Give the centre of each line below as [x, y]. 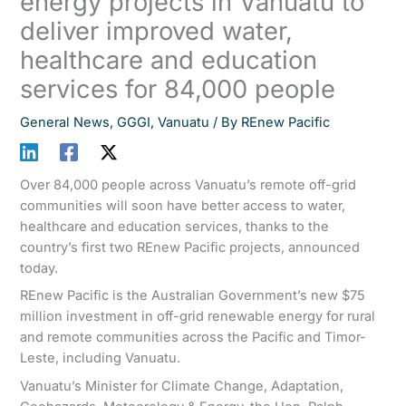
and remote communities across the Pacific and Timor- [193, 338]
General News [65, 122]
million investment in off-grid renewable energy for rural [198, 317]
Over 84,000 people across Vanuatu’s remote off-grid [188, 185]
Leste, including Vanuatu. [101, 358]
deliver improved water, [157, 31]
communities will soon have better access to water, [183, 206]
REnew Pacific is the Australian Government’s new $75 [193, 296]
